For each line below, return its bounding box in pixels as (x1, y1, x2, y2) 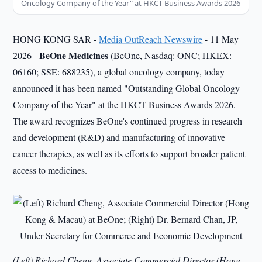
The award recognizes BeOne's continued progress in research (13, 115, 243, 127)
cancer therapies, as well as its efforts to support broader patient (13, 147, 246, 160)
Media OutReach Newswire (99, 33, 203, 45)
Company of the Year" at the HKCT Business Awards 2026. (13, 98, 236, 111)
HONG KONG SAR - (13, 33, 99, 45)
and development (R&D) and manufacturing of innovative (13, 131, 226, 143)
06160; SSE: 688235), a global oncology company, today (13, 65, 225, 78)
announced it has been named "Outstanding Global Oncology (13, 82, 240, 94)
